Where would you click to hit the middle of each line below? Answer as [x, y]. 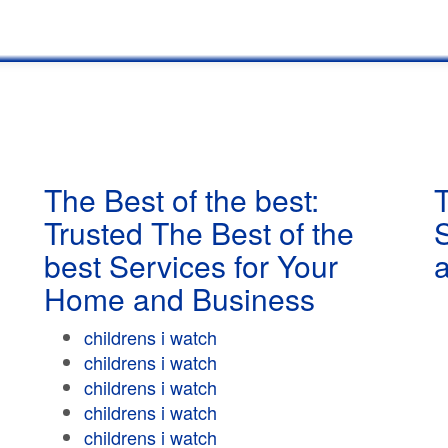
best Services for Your [191, 265]
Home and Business [179, 298]
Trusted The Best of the [199, 232]
